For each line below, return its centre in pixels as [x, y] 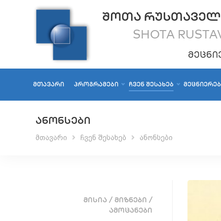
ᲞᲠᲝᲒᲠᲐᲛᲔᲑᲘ [96, 84]
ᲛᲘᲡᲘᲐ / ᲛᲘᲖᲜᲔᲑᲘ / [118, 200]
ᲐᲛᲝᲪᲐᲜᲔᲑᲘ [130, 210]
